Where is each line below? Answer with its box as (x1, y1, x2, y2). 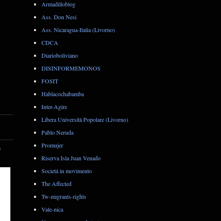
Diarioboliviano (41, 51, 78, 60)
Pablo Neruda (41, 128, 74, 137)
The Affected (41, 180, 72, 188)
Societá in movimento (41, 167, 92, 175)
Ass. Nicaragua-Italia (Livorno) (41, 26, 115, 34)
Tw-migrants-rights (41, 192, 87, 201)
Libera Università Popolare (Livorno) (41, 115, 129, 124)
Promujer (41, 141, 64, 149)
